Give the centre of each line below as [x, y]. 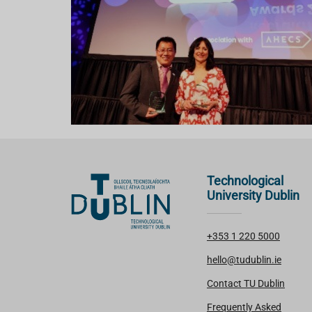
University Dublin [253, 195]
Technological [245, 181]
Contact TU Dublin [246, 283]
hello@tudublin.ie [244, 260]
